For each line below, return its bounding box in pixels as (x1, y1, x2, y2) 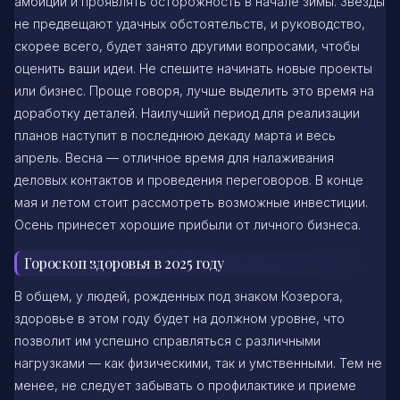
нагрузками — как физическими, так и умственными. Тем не (14, 354, 382, 371)
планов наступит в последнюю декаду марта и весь (14, 127, 336, 143)
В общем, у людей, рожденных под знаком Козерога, (14, 287, 343, 304)
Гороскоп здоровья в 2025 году (24, 254, 224, 273)
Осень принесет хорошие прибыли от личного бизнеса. (14, 216, 361, 232)
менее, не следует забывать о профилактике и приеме (14, 377, 356, 393)
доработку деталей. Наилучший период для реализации (14, 104, 360, 121)
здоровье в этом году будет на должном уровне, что (14, 310, 345, 326)
